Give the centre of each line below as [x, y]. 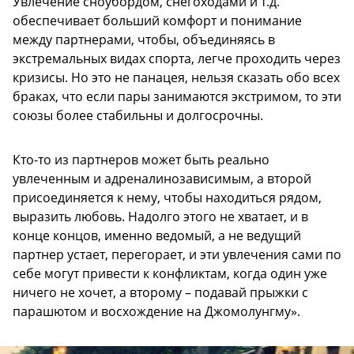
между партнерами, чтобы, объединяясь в [144, 39]
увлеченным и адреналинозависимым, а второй [162, 178]
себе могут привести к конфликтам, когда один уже [170, 273]
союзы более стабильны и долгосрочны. [138, 115]
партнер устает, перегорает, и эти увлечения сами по [177, 254]
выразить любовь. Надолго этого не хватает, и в [160, 216]
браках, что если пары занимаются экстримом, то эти [177, 96]
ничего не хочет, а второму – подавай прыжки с [160, 292]
